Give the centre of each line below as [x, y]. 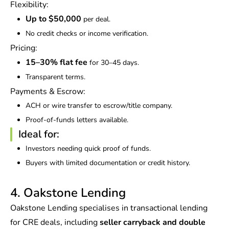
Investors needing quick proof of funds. [88, 149]
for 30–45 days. [113, 63]
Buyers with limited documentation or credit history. [108, 163]
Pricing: [24, 48]
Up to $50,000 [53, 19]
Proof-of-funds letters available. [77, 120]
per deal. [96, 19]
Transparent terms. [55, 77]
